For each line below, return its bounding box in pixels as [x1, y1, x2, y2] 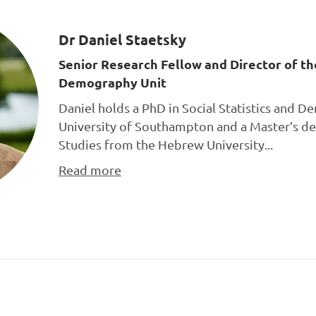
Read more [58, 162, 121, 177]
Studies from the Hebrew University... [58, 136, 273, 152]
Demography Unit [58, 73, 166, 90]
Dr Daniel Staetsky [58, 30, 186, 49]
